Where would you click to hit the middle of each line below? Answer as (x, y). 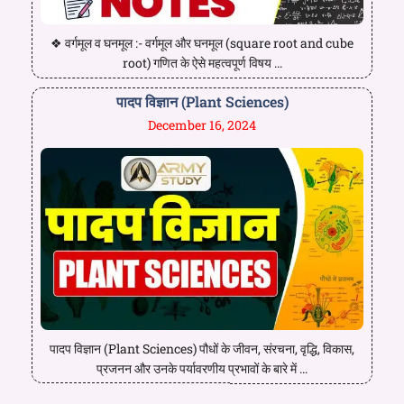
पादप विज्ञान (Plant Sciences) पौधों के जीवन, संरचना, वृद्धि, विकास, (202, 348)
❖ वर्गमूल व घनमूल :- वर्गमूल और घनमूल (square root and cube (202, 42)
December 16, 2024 (202, 124)
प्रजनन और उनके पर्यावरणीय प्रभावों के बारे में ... (202, 368)
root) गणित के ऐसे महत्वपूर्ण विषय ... (202, 62)
